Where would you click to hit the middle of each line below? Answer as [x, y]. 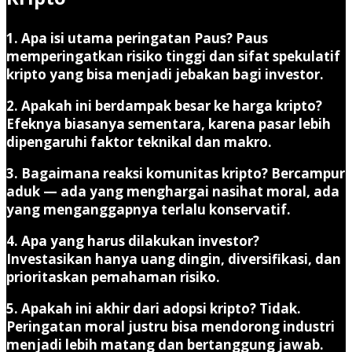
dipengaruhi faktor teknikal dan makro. [139, 141]
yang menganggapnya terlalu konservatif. [148, 209]
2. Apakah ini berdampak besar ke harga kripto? [164, 105]
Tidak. [279, 308]
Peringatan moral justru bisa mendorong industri [170, 326]
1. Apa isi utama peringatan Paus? [119, 38]
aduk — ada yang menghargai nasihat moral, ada [173, 191]
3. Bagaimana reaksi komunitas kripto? [137, 173]
